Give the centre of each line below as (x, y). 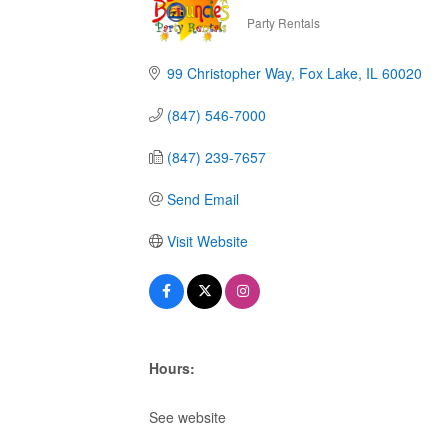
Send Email (202, 198)
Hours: (172, 367)
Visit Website (207, 240)
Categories (284, 32)
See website (188, 416)
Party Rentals (283, 22)
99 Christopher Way (228, 72)
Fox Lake (328, 72)
